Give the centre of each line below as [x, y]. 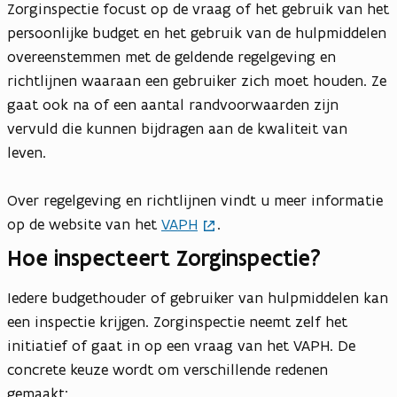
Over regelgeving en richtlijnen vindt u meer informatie [195, 201]
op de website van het [84, 225]
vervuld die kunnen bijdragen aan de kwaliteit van [177, 129]
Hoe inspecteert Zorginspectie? [164, 258]
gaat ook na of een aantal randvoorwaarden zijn [173, 105]
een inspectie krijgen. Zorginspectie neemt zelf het [177, 322]
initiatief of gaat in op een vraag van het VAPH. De [181, 346]
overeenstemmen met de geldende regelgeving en [171, 57]
